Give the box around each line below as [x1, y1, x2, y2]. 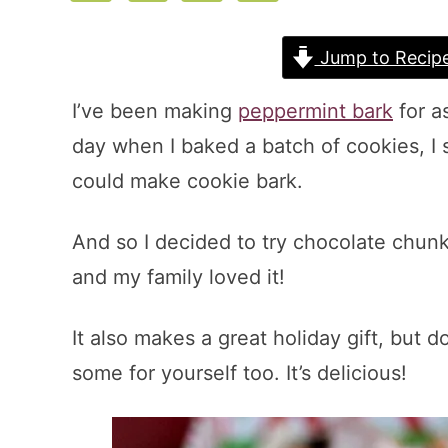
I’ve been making [72, 99, 238, 123]
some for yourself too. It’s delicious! [72, 361, 407, 385]
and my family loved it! [72, 265, 291, 289]
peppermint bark [238, 99, 393, 123]
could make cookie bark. [72, 169, 303, 193]
